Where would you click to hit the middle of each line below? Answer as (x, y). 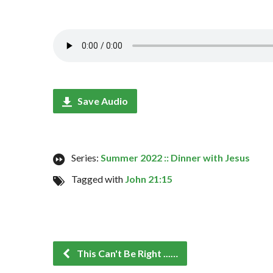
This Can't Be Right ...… (126, 253)
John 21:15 (149, 179)
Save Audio (102, 101)
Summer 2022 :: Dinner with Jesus (175, 158)
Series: (86, 158)
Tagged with (98, 179)
